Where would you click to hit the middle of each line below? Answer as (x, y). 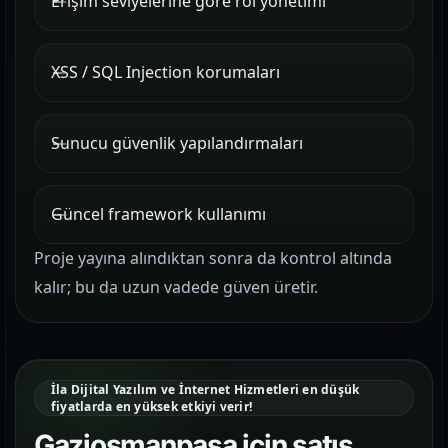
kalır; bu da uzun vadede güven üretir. (176, 287)
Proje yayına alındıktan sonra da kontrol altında (213, 258)
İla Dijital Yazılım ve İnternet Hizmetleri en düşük (205, 389)
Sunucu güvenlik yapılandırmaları (177, 143)
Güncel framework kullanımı (158, 214)
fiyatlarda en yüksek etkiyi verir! (152, 406)
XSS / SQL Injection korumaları (165, 72)
